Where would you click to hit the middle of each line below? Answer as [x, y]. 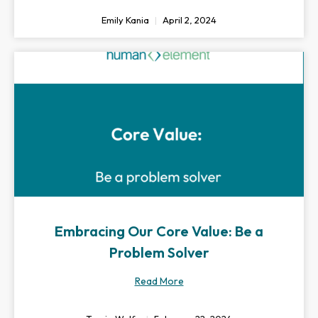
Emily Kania [126, 20]
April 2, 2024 [188, 20]
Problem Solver [159, 252]
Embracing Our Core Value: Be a [159, 231]
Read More [159, 281]
